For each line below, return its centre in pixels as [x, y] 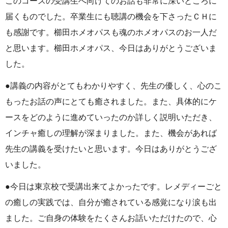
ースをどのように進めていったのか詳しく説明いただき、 [111, 117]
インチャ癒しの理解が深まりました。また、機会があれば [111, 133]
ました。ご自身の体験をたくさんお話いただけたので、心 [111, 218]
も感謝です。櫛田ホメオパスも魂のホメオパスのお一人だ [111, 32]
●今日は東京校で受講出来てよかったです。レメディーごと [113, 186]
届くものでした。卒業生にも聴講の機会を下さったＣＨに [111, 16]
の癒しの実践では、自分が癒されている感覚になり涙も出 [111, 202]
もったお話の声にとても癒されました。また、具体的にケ [111, 101]
